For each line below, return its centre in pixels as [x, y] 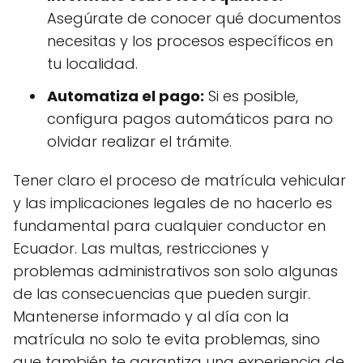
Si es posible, [251, 96]
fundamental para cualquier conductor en [169, 226]
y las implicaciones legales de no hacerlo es [173, 203]
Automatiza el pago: [126, 96]
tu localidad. [92, 64]
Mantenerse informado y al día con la [151, 316]
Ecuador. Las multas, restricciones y [141, 248]
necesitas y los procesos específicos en [190, 41]
